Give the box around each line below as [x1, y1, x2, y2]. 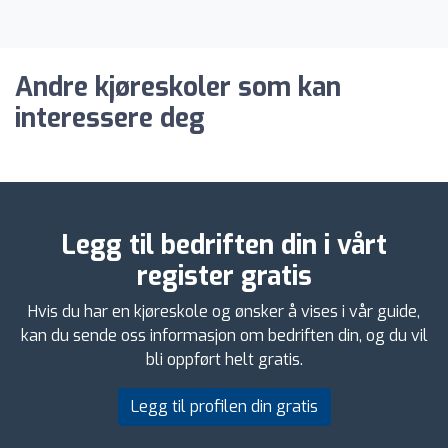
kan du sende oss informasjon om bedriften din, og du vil [20, 324, 428, 346]
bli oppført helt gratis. [145, 348, 303, 370]
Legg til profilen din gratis [130, 395, 318, 417]
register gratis [136, 258, 312, 294]
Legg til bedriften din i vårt [61, 227, 387, 263]
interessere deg [15, 100, 205, 136]
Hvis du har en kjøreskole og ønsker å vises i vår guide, [28, 300, 420, 322]
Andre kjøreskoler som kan [15, 69, 341, 105]
